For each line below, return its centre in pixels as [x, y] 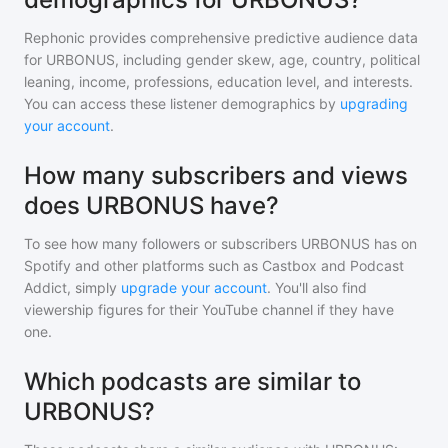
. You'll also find [317, 287]
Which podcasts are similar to [192, 381]
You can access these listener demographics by [180, 103]
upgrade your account [194, 287]
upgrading [374, 103]
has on [393, 243]
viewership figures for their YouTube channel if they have [209, 309]
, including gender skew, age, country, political [267, 59]
